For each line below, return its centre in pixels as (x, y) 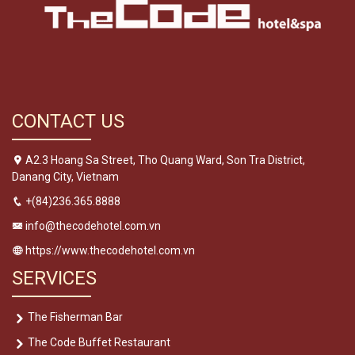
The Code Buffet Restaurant (99, 343)
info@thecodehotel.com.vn (92, 226)
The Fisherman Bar (75, 317)
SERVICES (54, 279)
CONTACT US (68, 122)
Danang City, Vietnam (65, 177)
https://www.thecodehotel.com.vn (109, 251)
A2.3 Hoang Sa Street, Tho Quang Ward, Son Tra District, (164, 160)
